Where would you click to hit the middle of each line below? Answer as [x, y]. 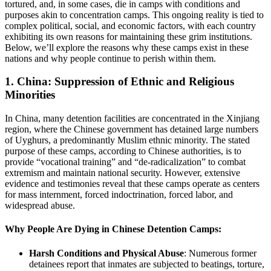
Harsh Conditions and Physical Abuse [106, 253]
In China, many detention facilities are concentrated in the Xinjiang [132, 119]
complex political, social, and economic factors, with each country [130, 25]
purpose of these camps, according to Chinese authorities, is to [123, 151]
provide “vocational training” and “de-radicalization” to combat [125, 162]
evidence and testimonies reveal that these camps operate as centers [132, 184]
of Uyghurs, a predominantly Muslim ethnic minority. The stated [127, 140]
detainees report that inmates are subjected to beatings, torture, [147, 264]
